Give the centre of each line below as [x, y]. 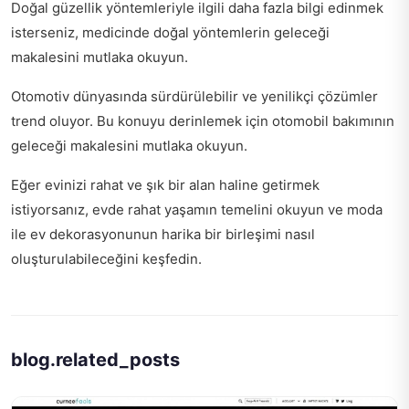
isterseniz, [47, 33]
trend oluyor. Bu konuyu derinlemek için [142, 121]
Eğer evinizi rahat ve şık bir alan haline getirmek [165, 185]
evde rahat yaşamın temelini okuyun [208, 210]
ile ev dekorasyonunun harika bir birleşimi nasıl [163, 235]
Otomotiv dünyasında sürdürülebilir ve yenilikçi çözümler [194, 97]
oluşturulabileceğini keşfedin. [106, 259]
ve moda [353, 210]
